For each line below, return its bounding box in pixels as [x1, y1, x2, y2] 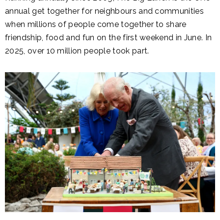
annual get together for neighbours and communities [5, 6, 204, 16]
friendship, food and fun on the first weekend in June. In [5, 33, 212, 43]
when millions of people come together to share [5, 20, 187, 29]
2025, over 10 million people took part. [5, 46, 149, 56]
